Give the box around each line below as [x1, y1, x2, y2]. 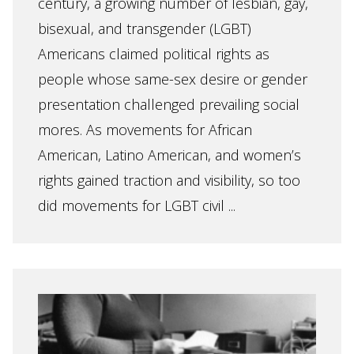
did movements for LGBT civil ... [38, 196, 235, 215]
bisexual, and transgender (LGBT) [38, 19, 251, 38]
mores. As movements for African [38, 120, 252, 139]
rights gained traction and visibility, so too [38, 171, 300, 190]
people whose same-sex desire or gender [38, 70, 307, 88]
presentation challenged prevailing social [38, 95, 299, 114]
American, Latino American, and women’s [38, 145, 301, 164]
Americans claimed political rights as [38, 44, 269, 63]
